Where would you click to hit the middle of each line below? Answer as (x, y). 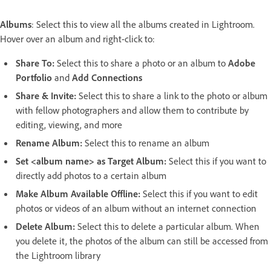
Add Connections (107, 77)
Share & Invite (45, 95)
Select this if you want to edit (200, 193)
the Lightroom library (58, 255)
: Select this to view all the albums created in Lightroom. (143, 24)
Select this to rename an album (147, 142)
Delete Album (44, 226)
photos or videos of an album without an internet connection (136, 208)
